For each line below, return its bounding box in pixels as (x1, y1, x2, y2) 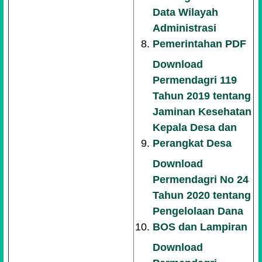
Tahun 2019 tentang (153, 90, 251, 102)
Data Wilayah (153, 6, 219, 18)
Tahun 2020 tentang (153, 189, 251, 201)
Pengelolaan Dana (153, 205, 244, 217)
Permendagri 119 (153, 74, 237, 86)
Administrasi (153, 22, 217, 34)
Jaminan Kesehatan (153, 106, 252, 118)
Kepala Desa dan (153, 122, 237, 133)
